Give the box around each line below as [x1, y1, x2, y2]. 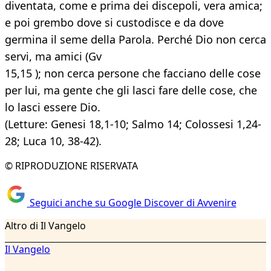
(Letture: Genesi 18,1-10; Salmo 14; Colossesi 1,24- [5, 117, 261, 132]
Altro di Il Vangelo [5, 218, 86, 232]
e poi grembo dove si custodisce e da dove [5, 15, 224, 30]
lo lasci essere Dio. [5, 100, 100, 115]
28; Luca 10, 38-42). [5, 134, 102, 149]
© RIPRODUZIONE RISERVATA [5, 159, 138, 173]
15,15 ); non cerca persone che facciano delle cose [5, 66, 261, 81]
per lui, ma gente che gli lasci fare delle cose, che [5, 83, 257, 98]
